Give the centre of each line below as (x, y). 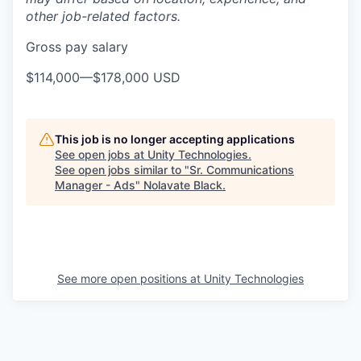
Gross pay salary (77, 46)
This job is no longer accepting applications (175, 139)
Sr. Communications (242, 169)
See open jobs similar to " (122, 169)
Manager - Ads (95, 185)
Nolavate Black (183, 185)
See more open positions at (131, 278)
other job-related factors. (103, 16)
